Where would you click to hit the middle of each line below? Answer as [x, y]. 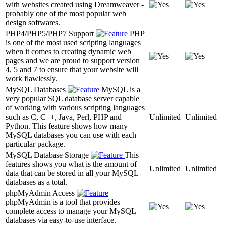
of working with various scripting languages [75, 107]
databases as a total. [36, 182]
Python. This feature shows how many [67, 126]
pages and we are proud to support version [73, 60]
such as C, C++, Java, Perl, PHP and [64, 117]
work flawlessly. [31, 78]
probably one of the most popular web [66, 13]
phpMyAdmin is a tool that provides [63, 202]
